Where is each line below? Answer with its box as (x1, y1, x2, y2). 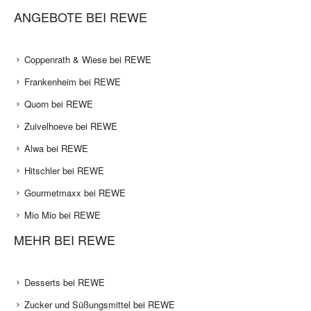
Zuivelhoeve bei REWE (24, 119, 117, 133)
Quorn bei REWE (24, 97, 93, 111)
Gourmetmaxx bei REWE (24, 186, 126, 200)
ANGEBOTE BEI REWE (14, 8, 147, 26)
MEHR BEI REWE (14, 230, 115, 249)
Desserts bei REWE (24, 276, 105, 289)
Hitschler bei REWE (24, 164, 104, 178)
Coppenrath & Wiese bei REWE (24, 53, 151, 67)
